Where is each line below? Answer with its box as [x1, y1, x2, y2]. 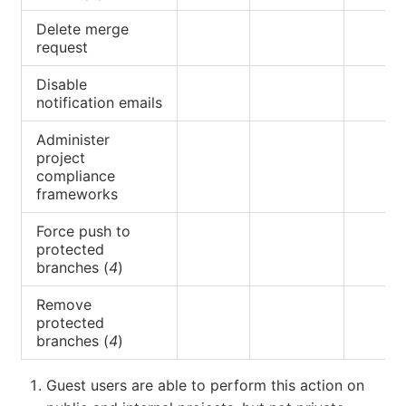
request [36, 37, 88, 56]
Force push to [36, 221, 130, 240]
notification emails [36, 92, 162, 111]
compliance [36, 166, 115, 185]
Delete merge [36, 19, 129, 38]
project [36, 148, 85, 167]
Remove [36, 295, 92, 314]
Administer [36, 130, 110, 149]
